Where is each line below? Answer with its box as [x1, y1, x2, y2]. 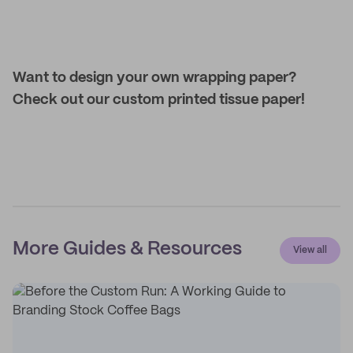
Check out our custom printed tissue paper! [13, 93, 305, 107]
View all [293, 246, 327, 255]
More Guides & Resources [13, 240, 242, 258]
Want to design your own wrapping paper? [13, 71, 296, 85]
